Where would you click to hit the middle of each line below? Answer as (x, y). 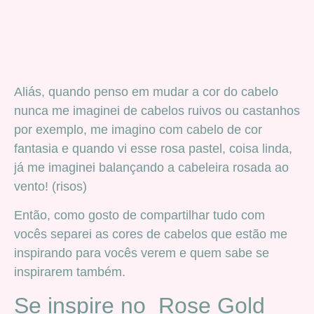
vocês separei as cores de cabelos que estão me (151, 234)
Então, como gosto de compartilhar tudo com (139, 216)
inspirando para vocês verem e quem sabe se (142, 253)
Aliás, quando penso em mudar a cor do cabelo (146, 91)
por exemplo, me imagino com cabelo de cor (138, 129)
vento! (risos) (50, 186)
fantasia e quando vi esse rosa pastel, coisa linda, (153, 148)
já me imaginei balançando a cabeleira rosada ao (151, 167)
